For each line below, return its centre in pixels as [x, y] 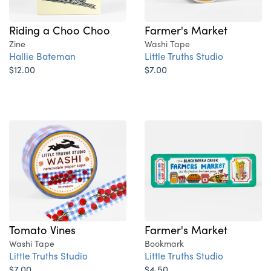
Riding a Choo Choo [60, 30]
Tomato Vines [42, 230]
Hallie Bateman [42, 56]
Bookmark [164, 243]
